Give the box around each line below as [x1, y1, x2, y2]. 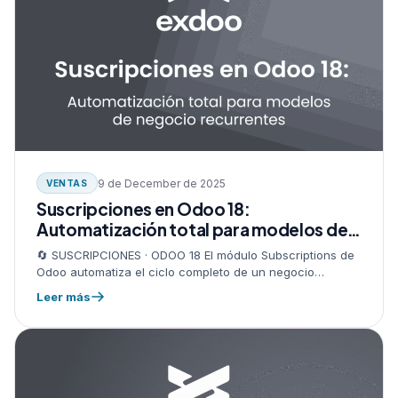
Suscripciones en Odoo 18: [36, 198, 251, 220]
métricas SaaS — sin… [36, 298, 161, 314]
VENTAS [46, 178, 88, 189]
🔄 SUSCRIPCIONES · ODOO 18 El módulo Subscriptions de [36, 248, 354, 263]
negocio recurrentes [36, 239, 205, 261]
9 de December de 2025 [97, 176, 226, 190]
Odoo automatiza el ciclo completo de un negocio [36, 265, 314, 280]
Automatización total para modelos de [36, 219, 348, 241]
